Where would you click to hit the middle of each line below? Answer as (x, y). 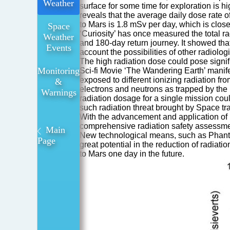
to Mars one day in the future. (132, 154)
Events (59, 48)
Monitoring (59, 71)
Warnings (59, 92)
